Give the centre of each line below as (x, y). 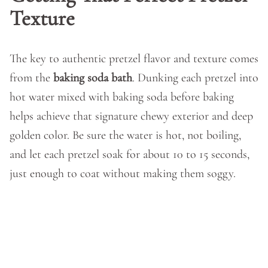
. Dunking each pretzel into (195, 78)
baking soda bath (93, 78)
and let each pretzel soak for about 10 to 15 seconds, (130, 154)
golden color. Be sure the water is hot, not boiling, (125, 135)
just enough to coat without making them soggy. (123, 173)
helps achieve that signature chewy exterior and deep (131, 116)
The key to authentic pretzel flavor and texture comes (134, 59)
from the (31, 78)
